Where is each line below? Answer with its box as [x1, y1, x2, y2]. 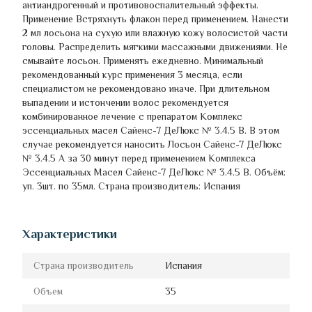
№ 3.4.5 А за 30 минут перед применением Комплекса [22, 153, 256, 164]
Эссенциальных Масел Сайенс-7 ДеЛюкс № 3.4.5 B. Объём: [22, 166, 286, 178]
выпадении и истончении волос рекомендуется [22, 97, 228, 109]
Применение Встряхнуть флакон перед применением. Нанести [22, 13, 288, 25]
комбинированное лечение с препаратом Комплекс [22, 111, 242, 123]
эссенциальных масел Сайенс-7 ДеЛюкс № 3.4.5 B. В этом [22, 125, 279, 136]
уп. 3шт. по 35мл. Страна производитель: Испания [22, 180, 240, 192]
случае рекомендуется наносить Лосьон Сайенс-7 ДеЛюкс [22, 139, 282, 150]
